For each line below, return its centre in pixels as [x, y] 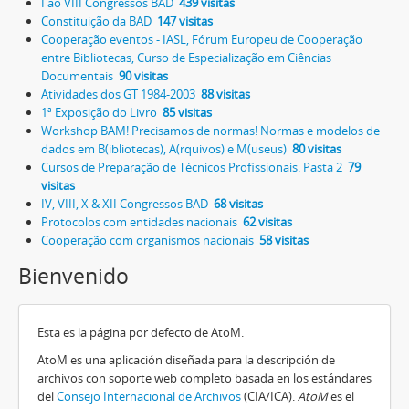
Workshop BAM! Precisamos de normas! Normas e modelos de [210, 131]
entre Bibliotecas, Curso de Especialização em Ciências [186, 58]
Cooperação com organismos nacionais [147, 240]
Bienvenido [73, 276]
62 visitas [265, 222]
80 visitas [314, 149]
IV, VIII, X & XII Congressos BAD [125, 204]
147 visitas [182, 21]
